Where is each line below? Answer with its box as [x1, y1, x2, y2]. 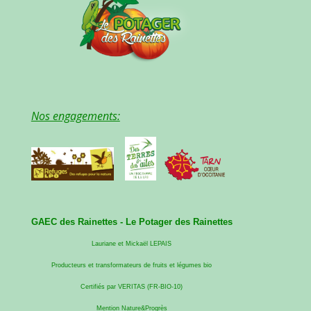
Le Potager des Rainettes [125, 217, 233, 228]
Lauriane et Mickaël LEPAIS [92, 240, 172, 248]
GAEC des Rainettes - [31, 217, 126, 228]
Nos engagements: [31, 108, 120, 124]
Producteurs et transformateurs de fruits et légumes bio [51, 262, 212, 269]
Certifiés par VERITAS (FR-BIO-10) [81, 283, 183, 291]
